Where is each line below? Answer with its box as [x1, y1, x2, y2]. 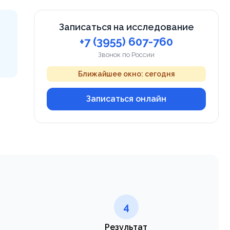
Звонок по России [98, 50, 155, 59]
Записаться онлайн [86, 93, 166, 104]
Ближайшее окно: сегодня [78, 69, 175, 78]
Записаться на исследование [59, 21, 194, 32]
